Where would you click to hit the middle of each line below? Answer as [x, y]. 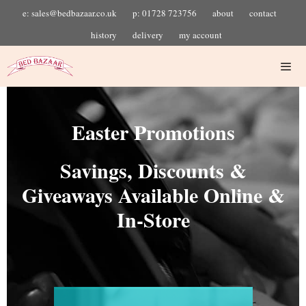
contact [263, 13]
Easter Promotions [153, 132]
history [104, 35]
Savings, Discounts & [153, 170]
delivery [148, 35]
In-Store [153, 219]
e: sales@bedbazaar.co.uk [70, 13]
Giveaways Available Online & [153, 195]
